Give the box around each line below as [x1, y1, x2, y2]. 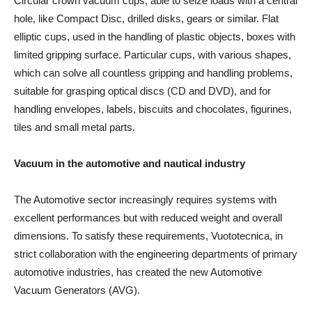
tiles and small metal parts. [14, 120, 135, 133]
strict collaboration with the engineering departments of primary [14, 247, 297, 260]
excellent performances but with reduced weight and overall [14, 211, 282, 224]
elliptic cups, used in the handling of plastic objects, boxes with [14, 30, 295, 42]
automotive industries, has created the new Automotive [14, 265, 262, 278]
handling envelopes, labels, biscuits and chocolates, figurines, [14, 102, 292, 115]
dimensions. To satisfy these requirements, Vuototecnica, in [14, 229, 283, 242]
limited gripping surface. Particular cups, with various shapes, [14, 48, 291, 61]
